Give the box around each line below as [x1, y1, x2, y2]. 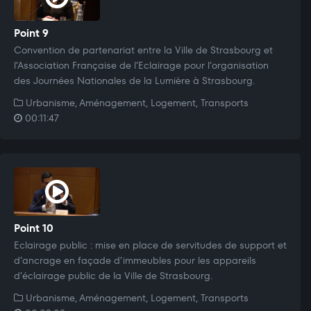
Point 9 [14, 25, 49, 40]
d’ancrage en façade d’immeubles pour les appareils [14, 253, 256, 267]
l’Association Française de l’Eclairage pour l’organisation [14, 58, 269, 72]
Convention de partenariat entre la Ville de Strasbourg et [14, 42, 273, 57]
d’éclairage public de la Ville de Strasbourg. [14, 268, 212, 283]
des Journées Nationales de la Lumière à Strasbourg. [14, 73, 255, 87]
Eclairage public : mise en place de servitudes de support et [14, 237, 287, 252]
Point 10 [14, 220, 53, 235]
